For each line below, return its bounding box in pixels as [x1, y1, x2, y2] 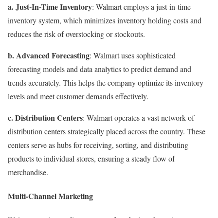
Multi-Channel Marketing [8, 190, 93, 202]
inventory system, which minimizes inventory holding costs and [8, 15, 201, 25]
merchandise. [8, 166, 48, 177]
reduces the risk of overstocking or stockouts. [8, 28, 145, 39]
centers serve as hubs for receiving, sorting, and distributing [8, 139, 188, 150]
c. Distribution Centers [8, 111, 83, 123]
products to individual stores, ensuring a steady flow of [8, 153, 175, 163]
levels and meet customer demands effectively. [8, 91, 148, 101]
